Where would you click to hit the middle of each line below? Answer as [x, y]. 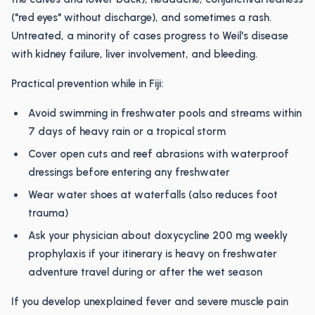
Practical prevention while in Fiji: [87, 84]
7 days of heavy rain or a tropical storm [127, 131]
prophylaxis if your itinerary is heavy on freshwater [153, 254]
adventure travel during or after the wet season [145, 272]
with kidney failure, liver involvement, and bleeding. [134, 54]
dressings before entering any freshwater [129, 172]
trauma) [48, 213]
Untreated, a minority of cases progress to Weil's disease [150, 36]
